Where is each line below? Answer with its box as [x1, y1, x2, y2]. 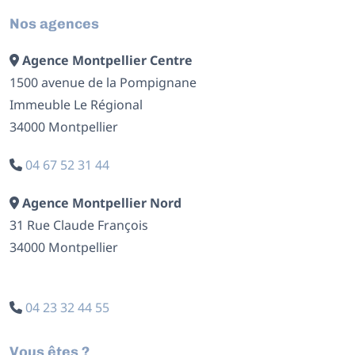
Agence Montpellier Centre [22, 52, 193, 70]
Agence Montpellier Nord [22, 194, 181, 212]
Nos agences [10, 15, 99, 33]
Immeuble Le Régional [10, 96, 143, 114]
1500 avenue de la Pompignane [10, 74, 197, 92]
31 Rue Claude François [10, 216, 148, 235]
